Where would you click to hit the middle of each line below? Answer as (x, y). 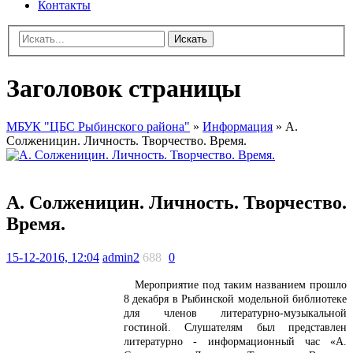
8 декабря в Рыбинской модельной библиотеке (235, 299)
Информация (238, 127)
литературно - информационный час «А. (235, 341)
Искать (191, 39)
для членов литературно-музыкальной (235, 313)
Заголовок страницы (124, 88)
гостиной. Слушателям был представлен (235, 327)
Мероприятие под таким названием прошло (235, 284)
